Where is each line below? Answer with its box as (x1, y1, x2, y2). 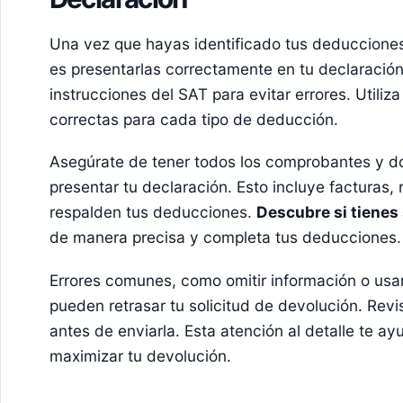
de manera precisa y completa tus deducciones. (49, 228, 401, 247)
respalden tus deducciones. (49, 202, 256, 222)
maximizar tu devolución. (49, 346, 231, 366)
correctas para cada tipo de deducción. (49, 109, 338, 129)
